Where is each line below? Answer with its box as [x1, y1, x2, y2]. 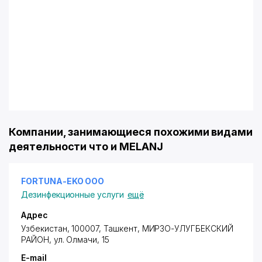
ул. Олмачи [53, 235, 98, 244]
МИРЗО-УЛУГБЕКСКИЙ [142, 223, 233, 233]
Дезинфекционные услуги [21, 189, 124, 199]
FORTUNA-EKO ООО [21, 176, 105, 186]
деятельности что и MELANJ [9, 140, 163, 153]
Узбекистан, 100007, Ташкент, [21, 223, 142, 233]
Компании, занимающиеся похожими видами [9, 126, 253, 138]
